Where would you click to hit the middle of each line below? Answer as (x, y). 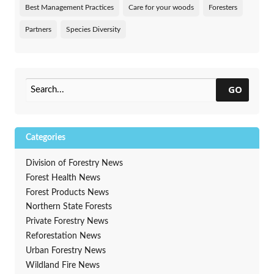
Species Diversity (93, 29)
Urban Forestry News (65, 250)
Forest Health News (63, 178)
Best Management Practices (69, 7)
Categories (45, 138)
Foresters (223, 7)
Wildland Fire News (62, 265)
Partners (38, 29)
